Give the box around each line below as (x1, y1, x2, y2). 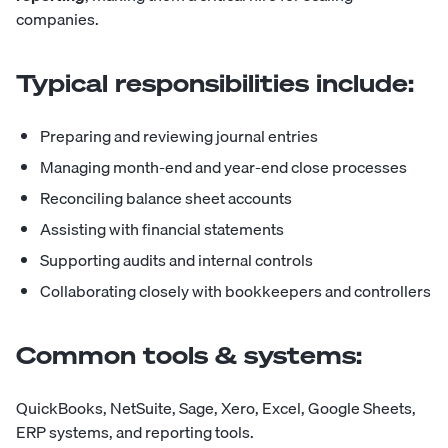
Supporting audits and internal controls (40, 247, 313, 274)
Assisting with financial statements (40, 216, 284, 243)
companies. (16, 6, 99, 33)
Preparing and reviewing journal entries (40, 123, 318, 150)
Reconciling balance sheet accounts (40, 185, 292, 212)
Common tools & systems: (16, 339, 362, 372)
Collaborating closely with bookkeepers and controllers (40, 278, 431, 305)
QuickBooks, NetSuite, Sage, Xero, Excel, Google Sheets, (16, 395, 416, 422)
